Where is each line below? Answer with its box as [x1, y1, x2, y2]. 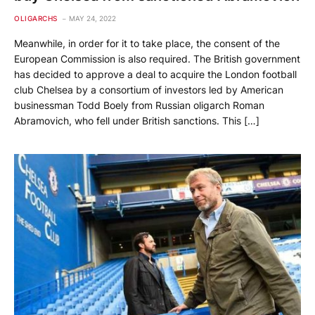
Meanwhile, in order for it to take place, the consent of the [14, 37, 280, 50]
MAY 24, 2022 [68, 14, 116, 23]
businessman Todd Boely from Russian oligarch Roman [14, 99, 264, 112]
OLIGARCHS [14, 14, 58, 23]
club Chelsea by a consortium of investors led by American [14, 84, 283, 96]
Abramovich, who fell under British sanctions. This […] [14, 115, 259, 127]
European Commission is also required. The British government [14, 53, 300, 65]
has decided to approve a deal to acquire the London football [14, 68, 297, 81]
